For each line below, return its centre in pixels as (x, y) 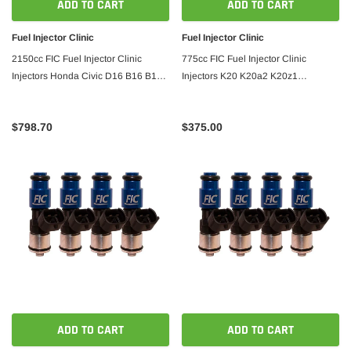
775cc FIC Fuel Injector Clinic (244, 59)
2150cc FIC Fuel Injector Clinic (77, 59)
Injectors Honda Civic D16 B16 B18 (87, 76)
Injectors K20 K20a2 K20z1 (240, 76)
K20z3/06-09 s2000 (224, 93)
